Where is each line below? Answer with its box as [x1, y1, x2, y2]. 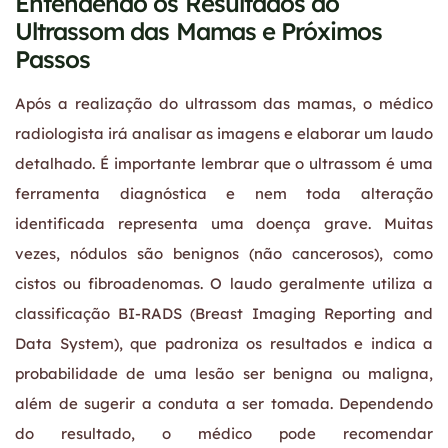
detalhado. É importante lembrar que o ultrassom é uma [15, 153, 433, 173]
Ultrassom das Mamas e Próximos [15, 15, 383, 46]
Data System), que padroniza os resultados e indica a [15, 333, 433, 353]
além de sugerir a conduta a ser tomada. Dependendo [15, 393, 433, 413]
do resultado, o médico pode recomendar [15, 423, 433, 443]
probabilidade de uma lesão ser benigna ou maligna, [15, 363, 433, 383]
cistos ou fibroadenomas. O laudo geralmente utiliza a [15, 273, 433, 293]
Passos [15, 43, 91, 74]
